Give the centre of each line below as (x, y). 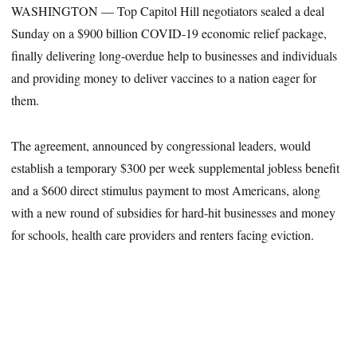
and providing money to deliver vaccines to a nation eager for (164, 78)
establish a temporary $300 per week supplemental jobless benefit (176, 167)
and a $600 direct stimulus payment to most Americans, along (166, 190)
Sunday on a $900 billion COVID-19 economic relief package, (169, 33)
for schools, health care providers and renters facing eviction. (163, 234)
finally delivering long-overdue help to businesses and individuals (175, 56)
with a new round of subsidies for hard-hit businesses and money (174, 212)
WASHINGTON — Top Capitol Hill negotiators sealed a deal (168, 11)
